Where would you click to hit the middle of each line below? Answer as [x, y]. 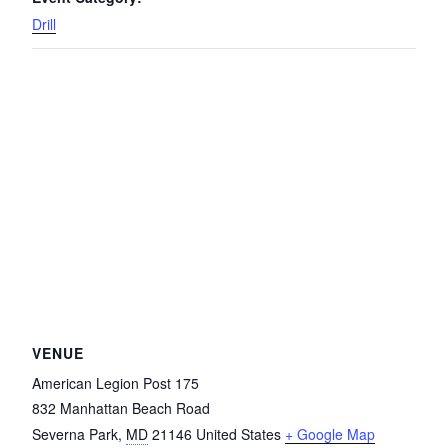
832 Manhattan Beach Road [121, 407]
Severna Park [75, 433]
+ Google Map [330, 433]
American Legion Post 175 [115, 382]
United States [238, 433]
